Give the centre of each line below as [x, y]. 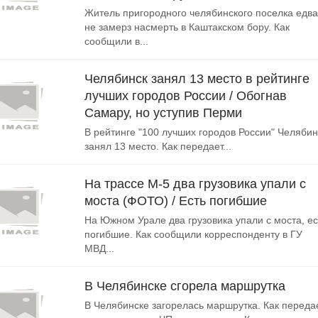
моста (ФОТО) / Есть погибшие [176, 201]
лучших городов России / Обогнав [186, 96]
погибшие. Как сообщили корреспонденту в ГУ [193, 234]
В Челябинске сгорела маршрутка [185, 286]
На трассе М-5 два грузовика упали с [195, 184]
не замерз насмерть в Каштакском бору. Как [187, 27]
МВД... [99, 248]
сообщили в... [116, 41]
